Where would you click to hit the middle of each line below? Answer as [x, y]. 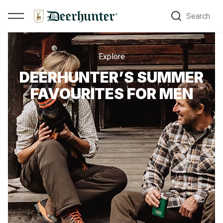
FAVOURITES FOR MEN [111, 94]
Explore [111, 56]
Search [198, 16]
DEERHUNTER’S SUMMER [111, 77]
